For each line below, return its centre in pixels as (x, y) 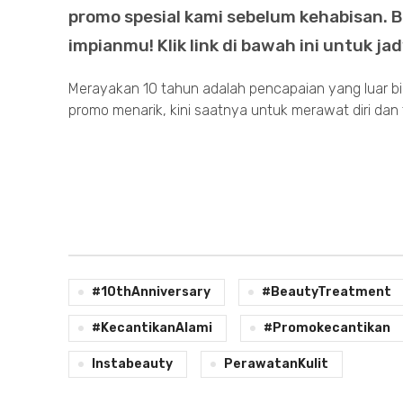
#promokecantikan (327, 327)
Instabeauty (132, 363)
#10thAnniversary (151, 291)
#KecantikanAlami (152, 327)
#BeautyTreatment (327, 291)
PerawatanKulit (276, 363)
